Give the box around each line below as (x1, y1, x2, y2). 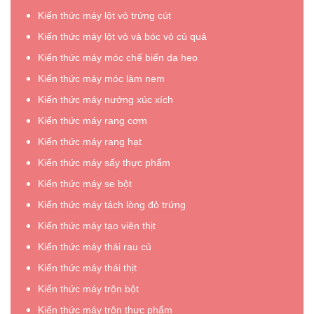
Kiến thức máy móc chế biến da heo (38, 52, 198, 64)
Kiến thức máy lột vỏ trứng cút (38, 10, 171, 22)
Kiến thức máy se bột (38, 178, 132, 190)
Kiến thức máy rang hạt (38, 136, 142, 148)
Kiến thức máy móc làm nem (38, 73, 165, 85)
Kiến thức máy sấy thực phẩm (38, 157, 170, 169)
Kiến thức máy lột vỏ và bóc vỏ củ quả (38, 31, 207, 43)
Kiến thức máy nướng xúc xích (38, 94, 173, 106)
